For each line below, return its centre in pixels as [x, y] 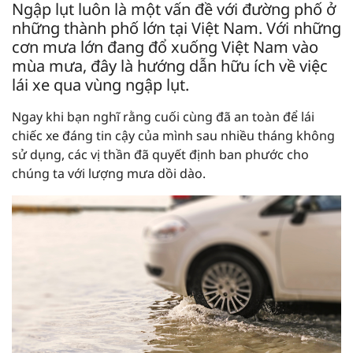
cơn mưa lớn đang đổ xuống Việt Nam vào [165, 46]
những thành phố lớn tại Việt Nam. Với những [176, 28]
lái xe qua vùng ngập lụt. [100, 84]
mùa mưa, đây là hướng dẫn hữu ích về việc [170, 65]
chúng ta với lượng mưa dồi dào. [109, 173]
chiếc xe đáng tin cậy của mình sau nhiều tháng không [173, 135]
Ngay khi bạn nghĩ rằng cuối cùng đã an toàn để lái [163, 116]
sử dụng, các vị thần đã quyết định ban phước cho [160, 154]
